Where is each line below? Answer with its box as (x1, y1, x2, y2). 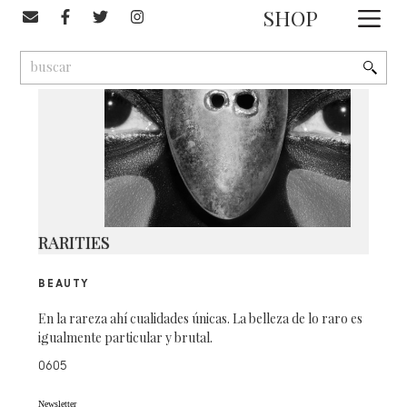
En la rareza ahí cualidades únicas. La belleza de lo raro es (38, 309, 363, 327)
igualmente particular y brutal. (38, 328, 213, 346)
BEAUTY (38, 278, 91, 290)
